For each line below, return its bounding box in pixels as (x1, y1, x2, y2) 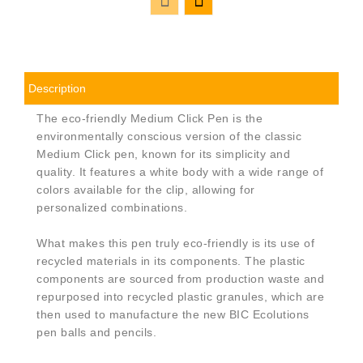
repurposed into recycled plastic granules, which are (36, 289, 324, 303)
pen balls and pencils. (36, 325, 156, 339)
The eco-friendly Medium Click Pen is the (36, 111, 263, 125)
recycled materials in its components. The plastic (36, 254, 305, 267)
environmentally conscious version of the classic (36, 129, 301, 143)
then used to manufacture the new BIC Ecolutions (36, 307, 310, 321)
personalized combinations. (36, 200, 187, 214)
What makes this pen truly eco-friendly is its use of (36, 236, 314, 250)
